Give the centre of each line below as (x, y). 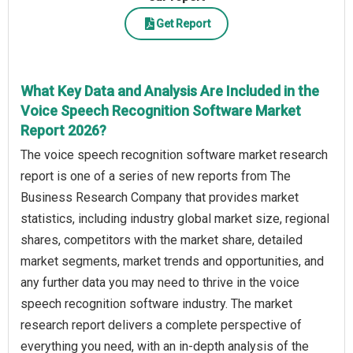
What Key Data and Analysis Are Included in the (170, 91)
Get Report (183, 23)
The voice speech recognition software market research (174, 155)
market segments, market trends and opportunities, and (172, 262)
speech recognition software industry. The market (156, 304)
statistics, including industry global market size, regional (175, 219)
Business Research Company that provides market (160, 198)
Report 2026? (63, 131)
